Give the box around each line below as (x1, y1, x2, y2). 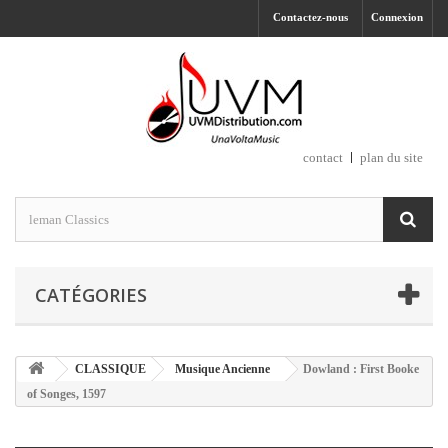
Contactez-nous (272, 11, 348, 23)
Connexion (371, 11, 423, 23)
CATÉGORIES (35, 283, 147, 307)
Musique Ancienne (175, 362, 270, 376)
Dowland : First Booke (303, 362, 419, 376)
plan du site (360, 150, 423, 165)
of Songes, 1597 (27, 387, 106, 401)
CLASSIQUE (75, 362, 146, 376)
